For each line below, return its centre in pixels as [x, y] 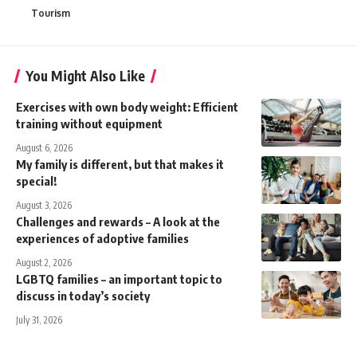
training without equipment [89, 124]
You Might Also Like [85, 76]
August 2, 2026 [44, 263]
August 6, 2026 [44, 148]
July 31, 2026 [39, 320]
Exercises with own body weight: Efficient [127, 107]
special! [36, 181]
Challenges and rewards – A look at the [118, 222]
